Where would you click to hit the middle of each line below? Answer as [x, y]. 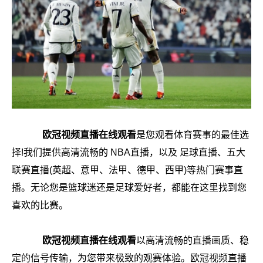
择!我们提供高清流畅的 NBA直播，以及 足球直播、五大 [129, 153]
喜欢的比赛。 [40, 205]
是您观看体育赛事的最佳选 [193, 135]
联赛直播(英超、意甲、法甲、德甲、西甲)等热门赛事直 [127, 170]
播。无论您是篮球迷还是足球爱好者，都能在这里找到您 [129, 188]
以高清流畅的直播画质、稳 [193, 241]
